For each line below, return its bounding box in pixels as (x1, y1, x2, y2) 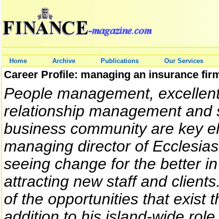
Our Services (164, 57, 203, 65)
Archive (52, 57, 75, 65)
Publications (101, 57, 139, 65)
